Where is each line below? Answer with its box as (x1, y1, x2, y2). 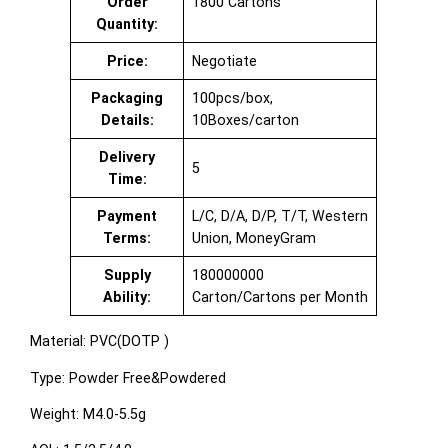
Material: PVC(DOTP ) (30, 333, 170, 350)
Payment (97, 208, 158, 225)
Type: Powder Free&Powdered (30, 369, 227, 386)
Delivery (99, 149, 156, 166)
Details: (100, 112, 154, 129)
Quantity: (96, 16, 159, 33)
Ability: (103, 289, 152, 306)
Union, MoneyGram (191, 230, 316, 247)
